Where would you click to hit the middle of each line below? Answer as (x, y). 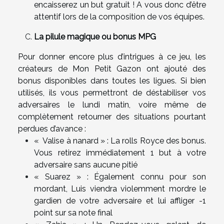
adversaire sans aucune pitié (86, 164)
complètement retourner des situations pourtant (112, 116)
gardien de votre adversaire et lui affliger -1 (120, 200)
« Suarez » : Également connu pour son (120, 176)
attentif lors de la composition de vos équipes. (119, 16)
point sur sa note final (73, 212)
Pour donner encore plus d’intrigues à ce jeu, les (112, 56)
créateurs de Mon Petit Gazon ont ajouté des (112, 68)
